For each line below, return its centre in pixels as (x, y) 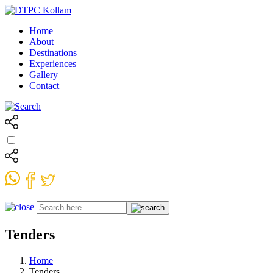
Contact (44, 86)
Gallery (44, 75)
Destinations (53, 53)
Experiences (53, 64)
